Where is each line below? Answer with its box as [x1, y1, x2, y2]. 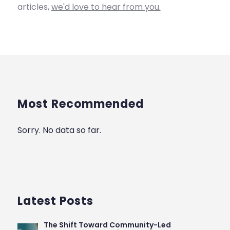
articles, [17, 1, 51, 13]
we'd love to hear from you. [51, 1, 161, 13]
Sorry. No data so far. [17, 124, 101, 137]
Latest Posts [17, 193, 93, 209]
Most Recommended [17, 96, 144, 112]
